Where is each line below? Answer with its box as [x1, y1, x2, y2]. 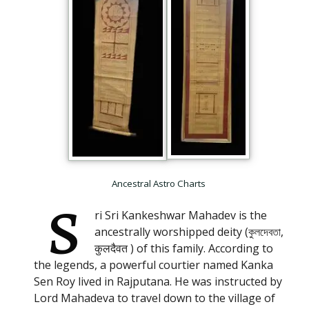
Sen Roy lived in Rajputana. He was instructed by [34, 274, 282, 290]
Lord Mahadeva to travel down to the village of [34, 290, 275, 306]
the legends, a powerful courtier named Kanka [34, 257, 273, 273]
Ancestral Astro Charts [112, 177, 206, 190]
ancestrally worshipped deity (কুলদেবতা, [94, 224, 283, 240]
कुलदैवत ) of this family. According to [94, 241, 273, 257]
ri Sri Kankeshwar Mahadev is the [94, 208, 267, 223]
